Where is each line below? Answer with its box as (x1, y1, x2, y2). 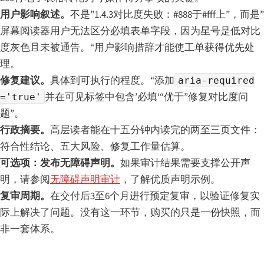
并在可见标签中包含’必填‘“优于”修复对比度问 (45, 90, 249, 104)
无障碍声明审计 (50, 172, 120, 187)
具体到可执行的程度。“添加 (50, 73, 174, 88)
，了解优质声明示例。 (120, 172, 220, 187)
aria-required (178, 74, 255, 86)
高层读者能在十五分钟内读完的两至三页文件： (50, 123, 260, 137)
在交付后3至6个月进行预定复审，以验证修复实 (50, 189, 260, 203)
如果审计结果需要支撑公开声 (120, 156, 250, 170)
